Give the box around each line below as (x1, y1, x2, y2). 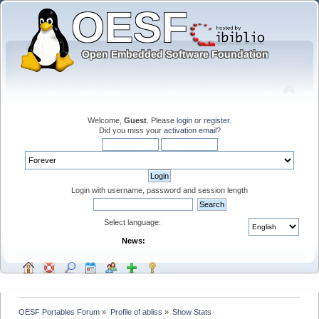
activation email (163, 125, 216, 135)
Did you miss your (98, 125, 164, 135)
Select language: (103, 217, 163, 226)
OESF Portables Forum (19, 307, 100, 316)
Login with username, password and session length (71, 185, 248, 194)
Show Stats (172, 307, 211, 316)
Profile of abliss (110, 307, 162, 316)
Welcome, (88, 115, 124, 125)
